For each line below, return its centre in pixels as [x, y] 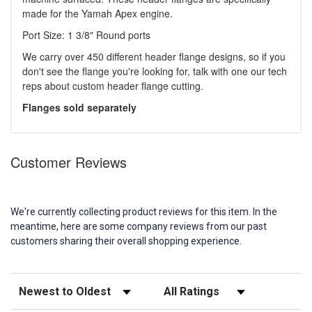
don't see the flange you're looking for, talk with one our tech [155, 71]
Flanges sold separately [79, 108]
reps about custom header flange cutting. [113, 86]
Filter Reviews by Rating [209, 287]
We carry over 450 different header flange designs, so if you [154, 57]
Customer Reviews [69, 162]
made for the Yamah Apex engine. [97, 14]
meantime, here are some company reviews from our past [139, 227]
